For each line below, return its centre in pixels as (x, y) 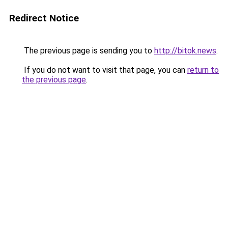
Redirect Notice (44, 18)
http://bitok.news (185, 51)
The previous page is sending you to (88, 51)
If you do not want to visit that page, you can (105, 70)
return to (203, 70)
